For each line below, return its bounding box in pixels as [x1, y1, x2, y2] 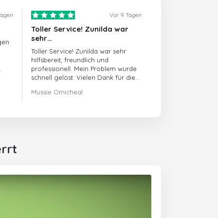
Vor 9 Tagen [109, 11, 142, 18]
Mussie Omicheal [31, 88, 83, 96]
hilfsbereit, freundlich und [31, 56, 109, 64]
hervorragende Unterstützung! [31, 82, 125, 90]
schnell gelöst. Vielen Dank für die [31, 73, 136, 81]
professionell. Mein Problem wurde [31, 65, 137, 73]
